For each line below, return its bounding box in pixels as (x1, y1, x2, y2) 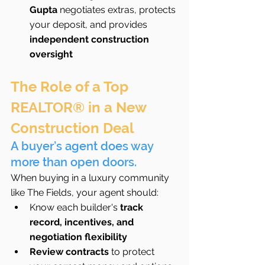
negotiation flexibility (30, 231, 127, 243)
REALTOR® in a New (11, 98, 150, 116)
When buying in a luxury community (11, 172, 172, 183)
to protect (109, 245, 157, 257)
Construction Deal (11, 119, 134, 137)
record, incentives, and (30, 216, 136, 228)
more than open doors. (11, 154, 137, 169)
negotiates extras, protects (57, 4, 178, 15)
